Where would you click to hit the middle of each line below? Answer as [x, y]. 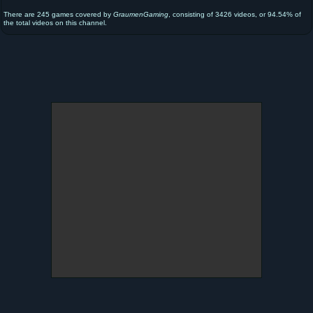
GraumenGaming [141, 14]
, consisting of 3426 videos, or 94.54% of [235, 14]
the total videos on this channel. [55, 22]
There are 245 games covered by [58, 14]
